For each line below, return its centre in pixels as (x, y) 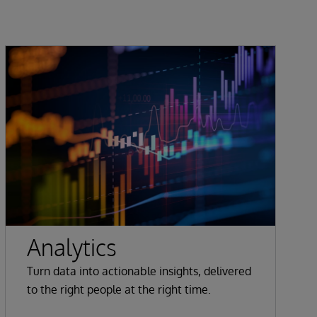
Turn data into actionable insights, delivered (139, 271)
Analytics (72, 247)
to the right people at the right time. (119, 289)
